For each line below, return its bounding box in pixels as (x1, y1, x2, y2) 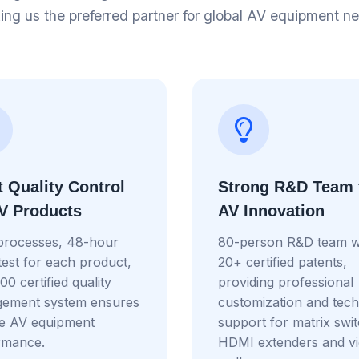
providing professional (218, 273, 353, 290)
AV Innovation (218, 201, 325, 220)
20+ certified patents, (218, 253, 347, 270)
